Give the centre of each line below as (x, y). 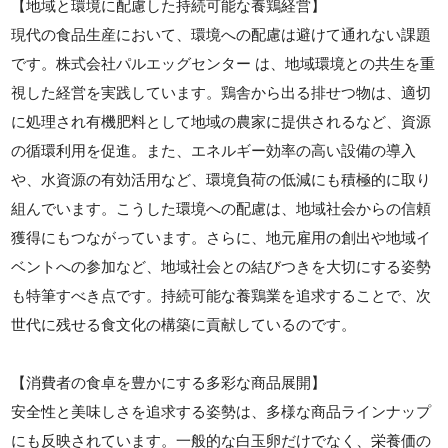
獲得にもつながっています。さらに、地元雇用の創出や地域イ (221, 237)
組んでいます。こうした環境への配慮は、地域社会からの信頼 (221, 208)
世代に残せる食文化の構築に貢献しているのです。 (184, 324)
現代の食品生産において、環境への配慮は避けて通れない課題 (221, 34)
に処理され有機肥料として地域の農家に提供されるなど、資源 (221, 121)
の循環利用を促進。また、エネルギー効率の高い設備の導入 (214, 150)
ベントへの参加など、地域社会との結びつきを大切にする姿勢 (221, 266)
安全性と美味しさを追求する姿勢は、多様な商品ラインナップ (221, 411)
